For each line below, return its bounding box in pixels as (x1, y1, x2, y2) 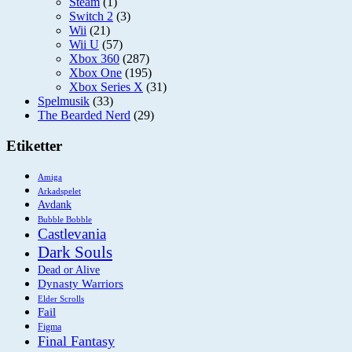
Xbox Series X (69, 79, 143, 93)
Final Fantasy (38, 333, 115, 350)
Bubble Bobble (38, 214, 92, 225)
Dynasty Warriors (38, 277, 123, 291)
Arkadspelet (38, 186, 81, 196)
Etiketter (6, 137, 62, 154)
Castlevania (38, 225, 106, 243)
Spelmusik (38, 93, 90, 108)
